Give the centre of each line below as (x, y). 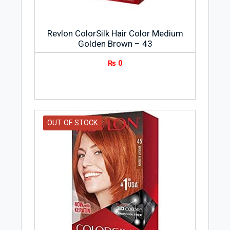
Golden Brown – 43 (115, 44)
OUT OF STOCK (73, 123)
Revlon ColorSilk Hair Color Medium (115, 34)
